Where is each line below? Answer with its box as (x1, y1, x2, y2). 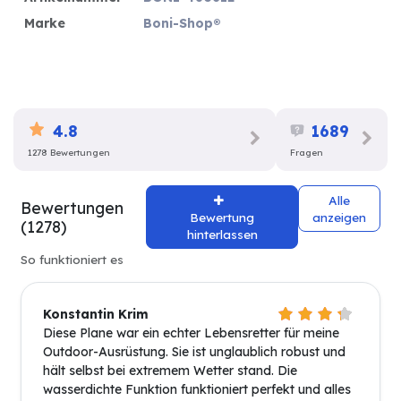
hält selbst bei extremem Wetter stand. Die (43, 363, 297, 380)
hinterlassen (186, 226, 258, 242)
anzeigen (311, 209, 366, 225)
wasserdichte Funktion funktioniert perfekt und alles (43, 381, 351, 398)
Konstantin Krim (43, 306, 149, 323)
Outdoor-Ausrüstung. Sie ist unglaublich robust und (43, 344, 346, 361)
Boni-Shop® (143, 14, 221, 31)
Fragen (289, 147, 323, 159)
